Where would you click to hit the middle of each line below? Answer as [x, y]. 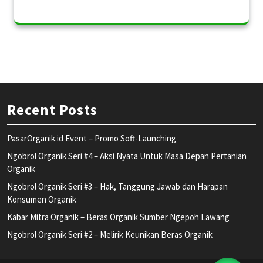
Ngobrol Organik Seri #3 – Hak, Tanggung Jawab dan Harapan [117, 186]
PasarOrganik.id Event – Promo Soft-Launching [92, 138]
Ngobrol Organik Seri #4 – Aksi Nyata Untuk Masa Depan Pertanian [127, 156]
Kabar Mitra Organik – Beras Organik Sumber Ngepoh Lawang [118, 217]
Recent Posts [52, 109]
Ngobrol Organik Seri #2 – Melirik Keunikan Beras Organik [110, 234]
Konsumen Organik [42, 199]
